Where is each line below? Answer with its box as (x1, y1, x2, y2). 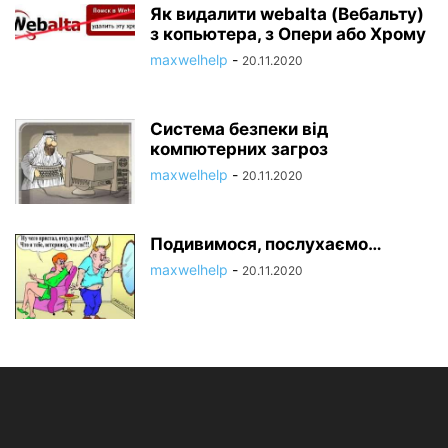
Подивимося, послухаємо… (150, 233, 382, 254)
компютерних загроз (150, 138, 328, 159)
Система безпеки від (150, 118, 328, 139)
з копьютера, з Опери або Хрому (150, 23, 426, 44)
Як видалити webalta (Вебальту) (150, 3, 424, 24)
